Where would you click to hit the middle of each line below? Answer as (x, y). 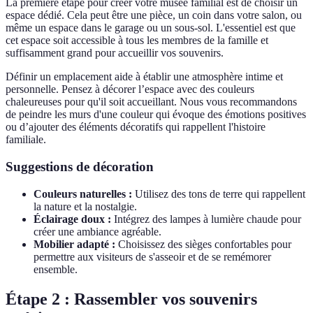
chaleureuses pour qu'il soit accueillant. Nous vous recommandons (151, 102)
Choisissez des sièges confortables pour (203, 244)
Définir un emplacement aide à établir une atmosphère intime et (144, 77)
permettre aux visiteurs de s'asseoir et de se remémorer (152, 256)
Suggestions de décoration (80, 166)
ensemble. (56, 269)
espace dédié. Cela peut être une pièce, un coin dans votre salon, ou (154, 15)
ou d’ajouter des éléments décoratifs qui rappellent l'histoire (136, 127)
